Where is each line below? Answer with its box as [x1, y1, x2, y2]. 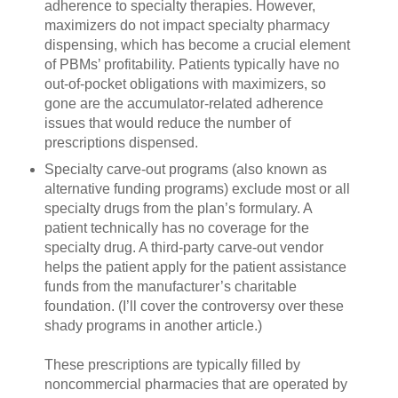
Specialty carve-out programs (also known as [44, 162, 327, 177]
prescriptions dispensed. [44, 135, 198, 151]
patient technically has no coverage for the [44, 220, 309, 235]
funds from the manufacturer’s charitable [44, 279, 297, 294]
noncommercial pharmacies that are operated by [44, 377, 347, 392]
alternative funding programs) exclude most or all [44, 181, 350, 196]
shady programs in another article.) [44, 318, 262, 333]
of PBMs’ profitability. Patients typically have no [44, 57, 339, 73]
